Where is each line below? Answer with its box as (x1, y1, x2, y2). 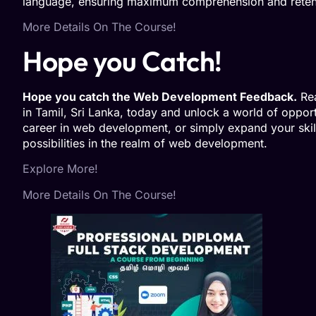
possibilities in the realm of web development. (23, 135, 267, 150)
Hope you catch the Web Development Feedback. (23, 89, 297, 104)
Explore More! (23, 162, 98, 176)
